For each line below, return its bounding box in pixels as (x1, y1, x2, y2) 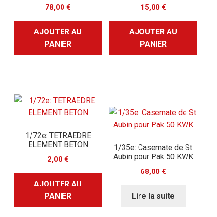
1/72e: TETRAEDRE (25, 131, 91, 140)
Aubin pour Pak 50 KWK (113, 152, 193, 162)
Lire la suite (131, 191, 175, 201)
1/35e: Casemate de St (114, 143, 193, 153)
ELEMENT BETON (28, 140, 88, 150)
